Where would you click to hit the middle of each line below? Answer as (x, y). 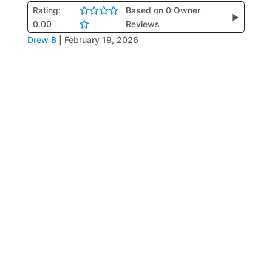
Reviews (143, 24)
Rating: (46, 10)
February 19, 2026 (101, 40)
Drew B (42, 40)
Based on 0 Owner (163, 10)
